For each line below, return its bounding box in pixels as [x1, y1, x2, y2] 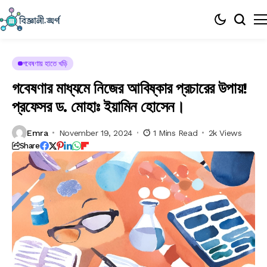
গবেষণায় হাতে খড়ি [22, 59, 67, 68]
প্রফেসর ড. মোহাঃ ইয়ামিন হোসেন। [12, 98, 185, 116]
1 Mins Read [153, 128, 198, 138]
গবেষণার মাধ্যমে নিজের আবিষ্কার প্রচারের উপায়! [12, 79, 247, 97]
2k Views [208, 128, 242, 138]
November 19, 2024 [58, 128, 132, 138]
